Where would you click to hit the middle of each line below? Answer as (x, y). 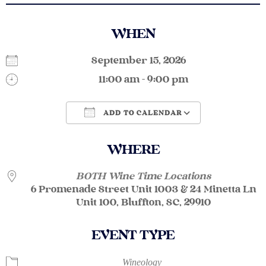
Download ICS (72, 135)
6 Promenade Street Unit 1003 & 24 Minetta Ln (143, 190)
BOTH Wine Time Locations (143, 177)
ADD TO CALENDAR (141, 114)
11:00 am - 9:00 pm (143, 80)
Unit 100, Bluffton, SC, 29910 (143, 203)
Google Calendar (191, 135)
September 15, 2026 (143, 61)
